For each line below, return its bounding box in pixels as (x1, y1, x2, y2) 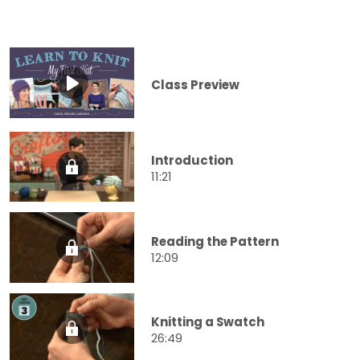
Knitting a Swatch (151, 313, 264, 330)
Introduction (151, 152, 233, 170)
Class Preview (151, 76, 239, 93)
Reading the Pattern (151, 232, 279, 250)
